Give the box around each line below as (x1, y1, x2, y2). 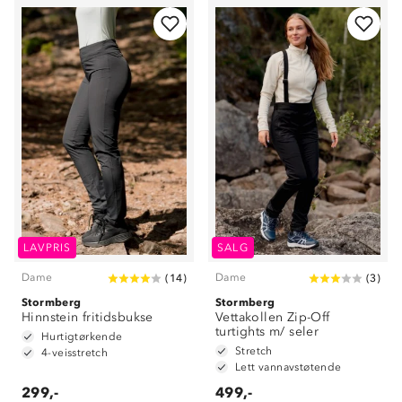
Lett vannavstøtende (235, 361, 342, 373)
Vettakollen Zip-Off (215, 310, 330, 325)
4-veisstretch (41, 346, 109, 359)
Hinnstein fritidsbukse (22, 310, 153, 325)
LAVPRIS (23, 241, 72, 254)
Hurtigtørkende (41, 330, 123, 343)
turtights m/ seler (215, 324, 319, 339)
